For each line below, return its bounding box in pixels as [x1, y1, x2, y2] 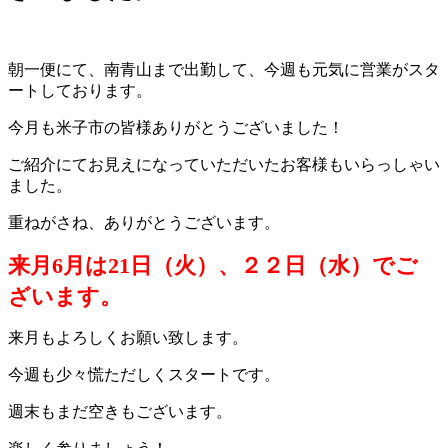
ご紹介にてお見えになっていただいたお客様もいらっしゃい [8, 155, 440, 173]
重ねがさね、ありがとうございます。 [8, 213, 280, 231]
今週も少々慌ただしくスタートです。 [8, 365, 280, 383]
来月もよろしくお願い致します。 [8, 328, 248, 346]
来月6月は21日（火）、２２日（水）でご [8, 252, 418, 278]
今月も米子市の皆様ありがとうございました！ [8, 118, 344, 136]
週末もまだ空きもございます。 [8, 402, 232, 420]
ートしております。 [8, 81, 152, 99]
